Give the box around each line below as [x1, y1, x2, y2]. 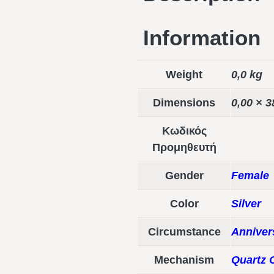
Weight [166, 68, 202, 81]
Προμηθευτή [152, 141, 217, 154]
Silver [231, 198, 261, 210]
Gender [165, 169, 204, 182]
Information [143, 26, 261, 50]
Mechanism [154, 254, 214, 267]
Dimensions [153, 97, 215, 109]
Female [231, 169, 269, 182]
